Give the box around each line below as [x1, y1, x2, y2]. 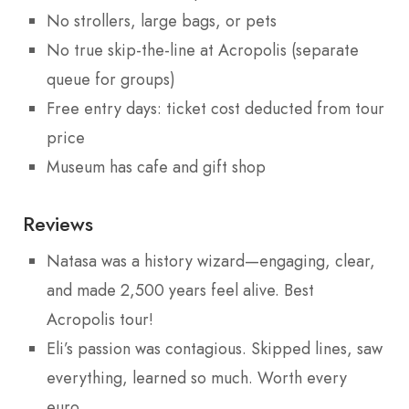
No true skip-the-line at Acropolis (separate [47, 38, 359, 63]
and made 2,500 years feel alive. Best [47, 278, 314, 303]
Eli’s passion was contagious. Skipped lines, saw [47, 337, 383, 362]
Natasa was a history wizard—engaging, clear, [47, 249, 375, 274]
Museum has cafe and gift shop [47, 155, 266, 180]
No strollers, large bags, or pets [47, 9, 277, 34]
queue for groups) [47, 68, 175, 92]
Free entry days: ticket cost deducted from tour [47, 97, 384, 121]
